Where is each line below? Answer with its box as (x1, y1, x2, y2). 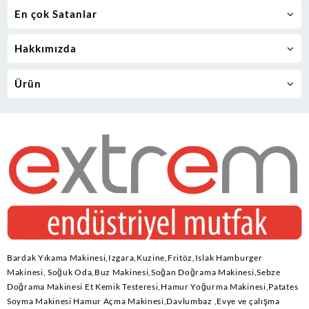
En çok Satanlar (14, 7, 97, 20)
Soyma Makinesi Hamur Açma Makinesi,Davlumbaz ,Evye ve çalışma (7, 296, 280, 307)
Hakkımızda (14, 42, 77, 55)
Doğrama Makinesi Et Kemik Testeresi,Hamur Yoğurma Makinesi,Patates (7, 281, 299, 292)
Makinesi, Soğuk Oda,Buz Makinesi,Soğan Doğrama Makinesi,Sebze (7, 267, 281, 278)
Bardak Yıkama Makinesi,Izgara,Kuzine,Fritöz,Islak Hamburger (7, 252, 263, 263)
